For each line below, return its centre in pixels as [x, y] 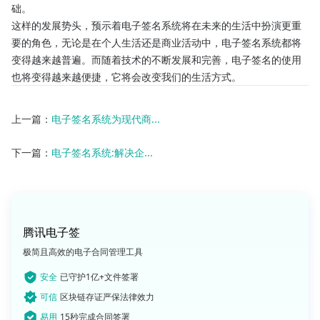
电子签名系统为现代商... [106, 119]
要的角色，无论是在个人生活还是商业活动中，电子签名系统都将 [156, 42]
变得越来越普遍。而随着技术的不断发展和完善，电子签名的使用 [156, 60]
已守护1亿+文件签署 [99, 277]
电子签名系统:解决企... [102, 153]
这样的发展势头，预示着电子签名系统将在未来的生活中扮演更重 [156, 25]
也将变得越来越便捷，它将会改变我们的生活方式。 [126, 77]
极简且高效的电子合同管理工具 [83, 252]
